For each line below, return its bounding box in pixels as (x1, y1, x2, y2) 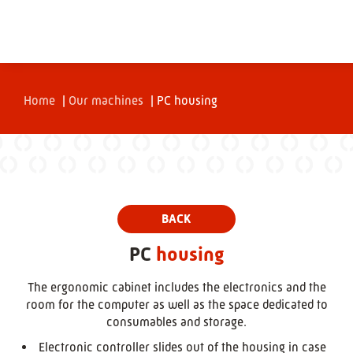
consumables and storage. (106, 314, 247, 329)
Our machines (69, 92, 143, 108)
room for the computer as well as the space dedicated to (25, 297, 328, 312)
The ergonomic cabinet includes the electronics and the (27, 280, 326, 295)
